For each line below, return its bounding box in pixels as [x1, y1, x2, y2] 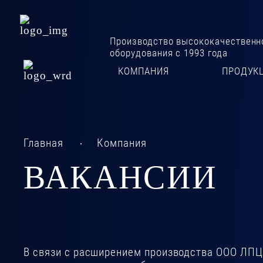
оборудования [110, 46, 176, 59]
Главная [23, 137, 63, 150]
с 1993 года [176, 46, 228, 59]
